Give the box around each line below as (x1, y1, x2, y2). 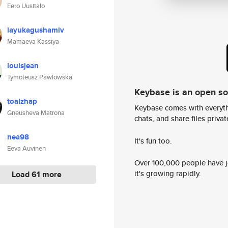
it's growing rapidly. (134, 168, 201, 179)
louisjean (7, 60, 39, 71)
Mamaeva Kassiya (7, 37, 59, 46)
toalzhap (7, 96, 37, 107)
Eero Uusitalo (7, 1, 45, 11)
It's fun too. (134, 135, 172, 146)
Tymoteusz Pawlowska (7, 72, 72, 82)
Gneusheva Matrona (7, 108, 65, 118)
